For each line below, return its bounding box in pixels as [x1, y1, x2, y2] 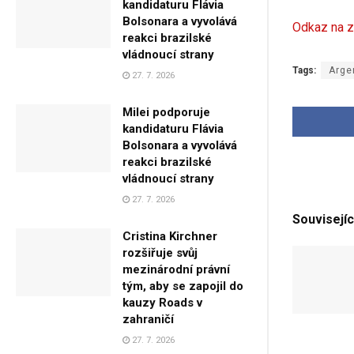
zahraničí [122, 311, 174, 326]
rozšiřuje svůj [122, 245, 198, 260]
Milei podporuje [122, 104, 210, 119]
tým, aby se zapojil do [122, 278, 243, 293]
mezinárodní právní [122, 262, 230, 277]
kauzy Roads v [122, 295, 202, 310]
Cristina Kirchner [122, 228, 217, 243]
